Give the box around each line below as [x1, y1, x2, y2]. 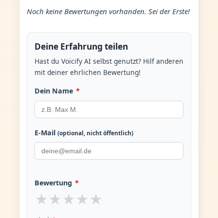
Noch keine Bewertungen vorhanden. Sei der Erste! [26, 6, 190, 16]
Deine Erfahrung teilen [34, 40, 128, 52]
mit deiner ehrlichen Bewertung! [34, 68, 141, 77]
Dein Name [34, 86, 75, 96]
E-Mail [34, 127, 57, 137]
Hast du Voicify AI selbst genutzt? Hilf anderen [34, 56, 183, 66]
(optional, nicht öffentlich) [57, 128, 133, 137]
